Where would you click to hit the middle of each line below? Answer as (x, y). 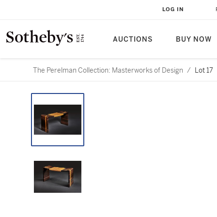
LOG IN (173, 9)
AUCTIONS (133, 39)
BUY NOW (194, 39)
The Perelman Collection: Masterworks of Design (108, 70)
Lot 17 (204, 70)
